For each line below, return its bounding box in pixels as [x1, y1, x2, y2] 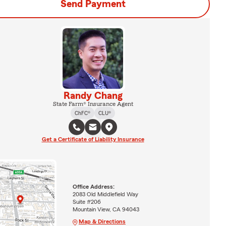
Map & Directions [78, 218, 126, 225]
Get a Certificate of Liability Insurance [41, 136, 144, 142]
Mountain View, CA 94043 [72, 206, 139, 213]
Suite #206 [72, 199, 101, 205]
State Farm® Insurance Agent [52, 101, 133, 107]
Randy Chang [63, 91, 123, 101]
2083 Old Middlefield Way [72, 191, 138, 198]
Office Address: [72, 184, 115, 190]
